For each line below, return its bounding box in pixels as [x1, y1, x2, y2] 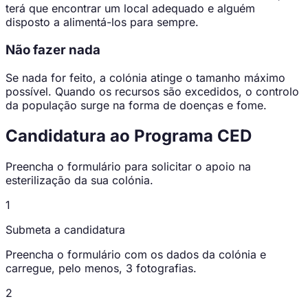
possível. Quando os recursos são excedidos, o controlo [5, 84, 299, 98]
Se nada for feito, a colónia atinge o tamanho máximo [5, 70, 285, 85]
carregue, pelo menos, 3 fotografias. [5, 261, 197, 275]
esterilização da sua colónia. [5, 173, 153, 187]
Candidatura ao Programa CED [5, 125, 252, 146]
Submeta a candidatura [5, 222, 125, 236]
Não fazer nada [5, 42, 100, 58]
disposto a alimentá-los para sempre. [5, 15, 199, 30]
